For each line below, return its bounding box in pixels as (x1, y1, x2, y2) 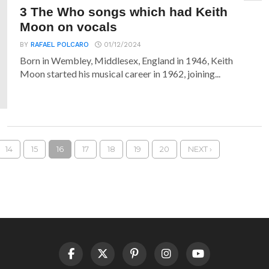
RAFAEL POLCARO (31, 41, 89, 49)
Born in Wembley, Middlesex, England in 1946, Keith (20, 55, 234, 66)
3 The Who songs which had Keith (20, 5, 228, 19)
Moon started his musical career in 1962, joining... (20, 68, 221, 79)
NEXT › (188, 145, 212, 154)
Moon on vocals (20, 20, 118, 34)
